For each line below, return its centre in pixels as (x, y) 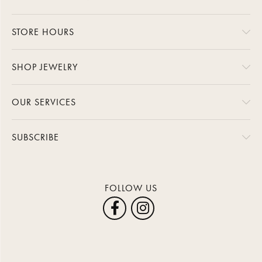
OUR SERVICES (44, 102)
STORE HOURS (43, 32)
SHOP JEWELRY (45, 67)
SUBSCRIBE (35, 137)
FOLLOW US (131, 188)
